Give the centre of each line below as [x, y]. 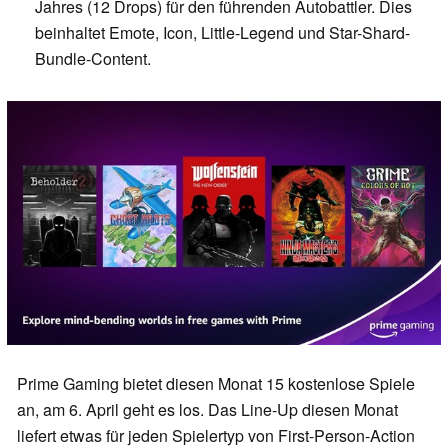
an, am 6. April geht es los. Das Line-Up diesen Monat [207, 409]
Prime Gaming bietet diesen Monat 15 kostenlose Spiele [216, 383]
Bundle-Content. [93, 58]
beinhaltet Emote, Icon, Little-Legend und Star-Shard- [222, 32]
